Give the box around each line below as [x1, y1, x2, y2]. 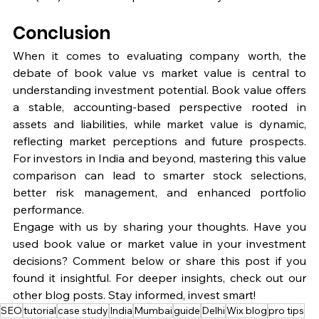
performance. [13, 202, 84, 217]
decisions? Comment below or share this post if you [13, 253, 306, 268]
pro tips [268, 304, 304, 318]
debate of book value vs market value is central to [13, 66, 306, 80]
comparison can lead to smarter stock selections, [13, 168, 306, 183]
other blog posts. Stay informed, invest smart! [13, 288, 256, 303]
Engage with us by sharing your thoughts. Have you [13, 219, 306, 234]
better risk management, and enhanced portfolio [13, 185, 306, 200]
